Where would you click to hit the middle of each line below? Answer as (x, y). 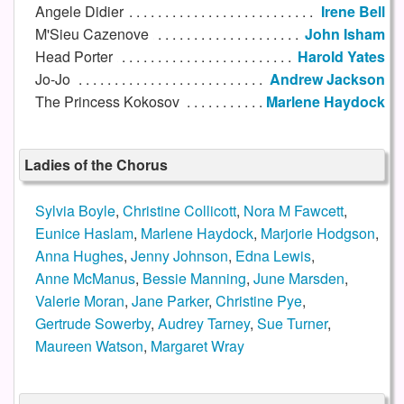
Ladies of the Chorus (96, 165)
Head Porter (73, 57)
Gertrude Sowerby (92, 324)
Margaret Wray (197, 346)
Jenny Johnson (179, 256)
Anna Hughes (79, 256)
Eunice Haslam (84, 234)
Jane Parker (170, 301)
